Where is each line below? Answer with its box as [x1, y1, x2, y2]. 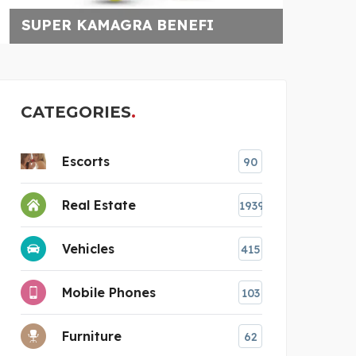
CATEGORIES [21, 102, 131, 122]
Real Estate [62, 196, 136, 213]
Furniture [62, 327, 122, 344]
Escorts [62, 153, 110, 169]
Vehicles [62, 240, 114, 257]
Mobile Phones [62, 284, 156, 300]
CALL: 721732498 [130, 15, 256, 34]
